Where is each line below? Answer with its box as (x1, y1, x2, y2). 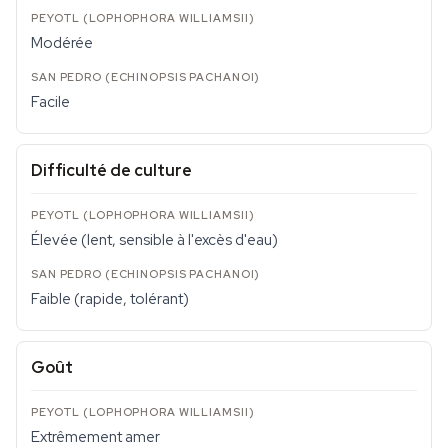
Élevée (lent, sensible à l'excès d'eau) (31, 230, 278, 250)
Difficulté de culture (31, 160, 192, 181)
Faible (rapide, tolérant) (31, 289, 189, 309)
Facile (31, 92, 70, 112)
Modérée (31, 33, 93, 53)
